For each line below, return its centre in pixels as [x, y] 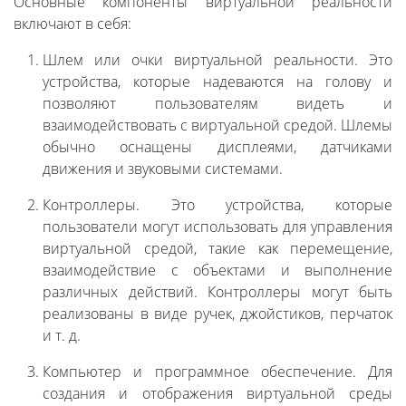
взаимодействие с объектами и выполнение [217, 271]
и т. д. [62, 336]
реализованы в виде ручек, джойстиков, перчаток [217, 314]
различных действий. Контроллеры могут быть [217, 292]
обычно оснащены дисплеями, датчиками [217, 147]
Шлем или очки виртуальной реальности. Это [217, 60]
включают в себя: [72, 24]
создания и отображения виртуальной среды [217, 394]
